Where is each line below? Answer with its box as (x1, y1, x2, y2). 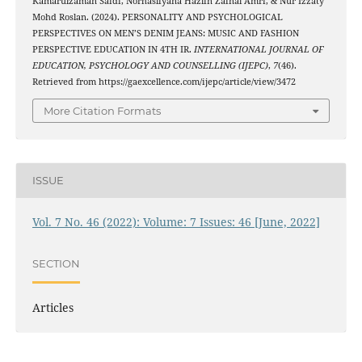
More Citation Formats (44, 103, 161, 117)
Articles (32, 299, 74, 315)
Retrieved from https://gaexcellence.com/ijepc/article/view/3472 (32, 76, 296, 88)
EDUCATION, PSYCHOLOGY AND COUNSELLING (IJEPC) (32, 60, 268, 72)
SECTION (32, 257, 80, 271)
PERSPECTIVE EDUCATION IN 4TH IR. (32, 44, 194, 56)
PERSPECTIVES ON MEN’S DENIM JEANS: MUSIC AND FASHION (32, 27, 299, 40)
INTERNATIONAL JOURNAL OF (193, 44, 323, 56)
